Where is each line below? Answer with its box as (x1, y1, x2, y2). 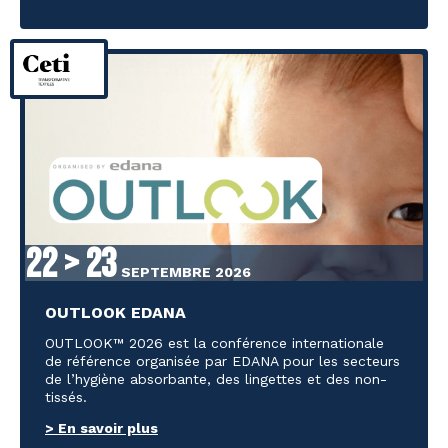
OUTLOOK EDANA (45, 303, 186, 323)
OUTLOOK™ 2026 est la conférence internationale (45, 335, 384, 352)
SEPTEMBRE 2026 (117, 264, 251, 281)
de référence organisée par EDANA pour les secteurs (45, 353, 400, 370)
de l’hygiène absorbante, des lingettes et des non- (45, 371, 387, 388)
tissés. (45, 389, 87, 406)
